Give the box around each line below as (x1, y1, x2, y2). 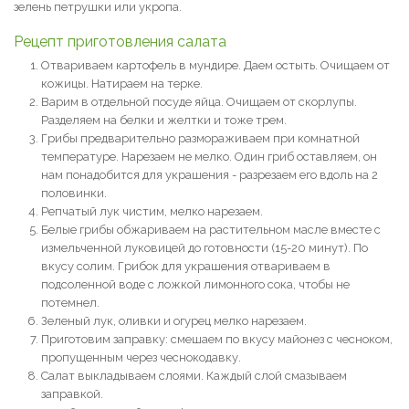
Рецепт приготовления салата (14, 33, 226, 50)
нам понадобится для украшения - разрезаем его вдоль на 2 (41, 168, 378, 182)
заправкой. (41, 387, 103, 401)
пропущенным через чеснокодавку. (41, 351, 241, 364)
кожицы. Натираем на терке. (41, 77, 203, 90)
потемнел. (41, 296, 100, 309)
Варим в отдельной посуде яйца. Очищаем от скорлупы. (41, 95, 357, 109)
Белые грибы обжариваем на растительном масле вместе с (41, 223, 381, 236)
